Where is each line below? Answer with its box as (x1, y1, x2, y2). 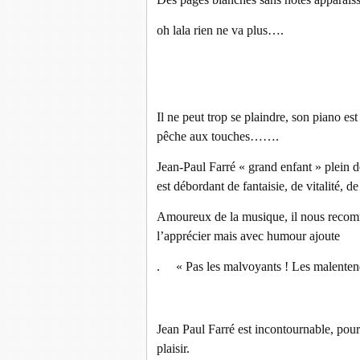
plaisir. (157, 342, 190, 355)
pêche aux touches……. (157, 129, 279, 143)
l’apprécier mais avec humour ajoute (157, 229, 340, 243)
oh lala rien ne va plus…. (157, 23, 284, 37)
